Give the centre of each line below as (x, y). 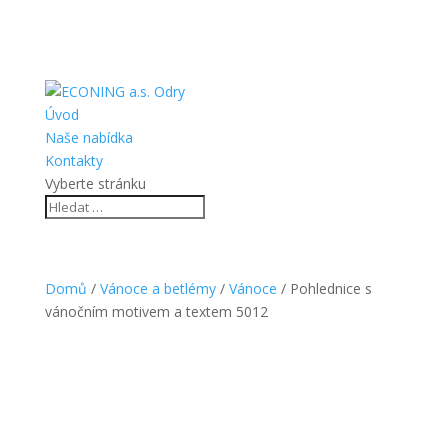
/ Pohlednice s (324, 288)
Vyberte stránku (95, 183)
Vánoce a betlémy (157, 288)
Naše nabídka (88, 137)
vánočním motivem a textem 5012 (156, 311)
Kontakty (73, 160)
